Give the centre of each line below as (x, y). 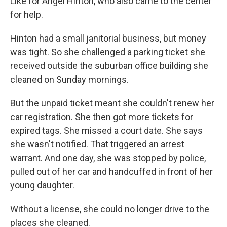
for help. (27, 15)
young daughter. (42, 185)
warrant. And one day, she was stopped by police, (108, 158)
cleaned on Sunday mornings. (69, 80)
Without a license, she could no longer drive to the (110, 209)
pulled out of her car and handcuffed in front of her (111, 172)
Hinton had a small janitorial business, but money (108, 39)
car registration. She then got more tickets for (102, 117)
